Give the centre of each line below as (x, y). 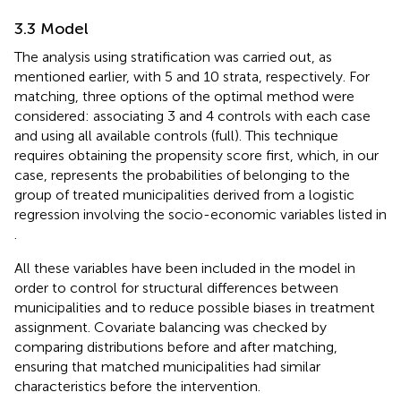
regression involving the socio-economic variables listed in (200, 214)
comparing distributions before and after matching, (176, 346)
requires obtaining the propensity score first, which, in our (196, 155)
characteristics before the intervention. (137, 386)
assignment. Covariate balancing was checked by (171, 327)
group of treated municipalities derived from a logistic (184, 194)
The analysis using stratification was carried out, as (173, 56)
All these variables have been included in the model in (185, 268)
